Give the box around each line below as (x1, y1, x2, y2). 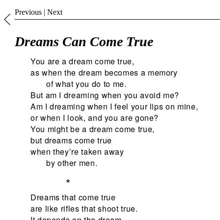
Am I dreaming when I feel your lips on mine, (30, 100, 198, 112)
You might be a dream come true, (30, 123, 155, 135)
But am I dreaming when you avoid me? (30, 89, 180, 101)
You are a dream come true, (30, 55, 135, 67)
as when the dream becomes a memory (30, 66, 178, 78)
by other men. (46, 157, 98, 168)
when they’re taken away (30, 145, 124, 157)
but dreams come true (30, 134, 112, 146)
